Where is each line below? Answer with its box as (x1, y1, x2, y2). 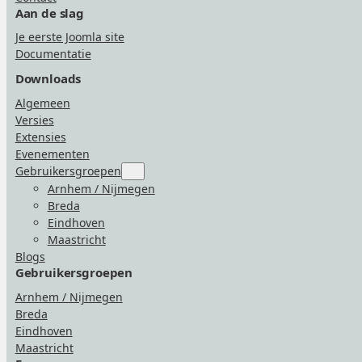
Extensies (15, 128, 66, 145)
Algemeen (15, 95, 70, 111)
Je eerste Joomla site (15, 29, 124, 45)
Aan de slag (15, 4, 85, 21)
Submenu (137, 163, 182, 176)
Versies (15, 112, 54, 128)
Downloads (15, 70, 82, 87)
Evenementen (15, 145, 90, 162)
